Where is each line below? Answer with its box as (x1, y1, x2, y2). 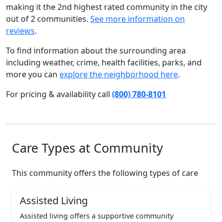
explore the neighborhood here (59, 69, 178, 80)
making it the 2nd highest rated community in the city (6, 1, 207, 12)
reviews (6, 25, 35, 36)
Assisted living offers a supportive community (20, 211, 173, 221)
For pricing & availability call (6, 89, 112, 100)
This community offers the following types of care (12, 167, 198, 178)
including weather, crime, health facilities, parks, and (6, 57, 202, 68)
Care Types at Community (12, 139, 163, 156)
